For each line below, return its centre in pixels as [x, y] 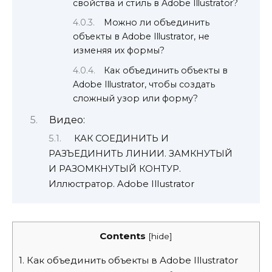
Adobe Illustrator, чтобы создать [144, 85]
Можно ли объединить [157, 23]
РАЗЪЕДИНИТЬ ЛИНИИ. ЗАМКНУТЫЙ [141, 153]
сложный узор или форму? [135, 99]
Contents [123, 236]
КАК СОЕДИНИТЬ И [121, 138]
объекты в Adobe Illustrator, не [141, 37]
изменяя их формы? [119, 51]
